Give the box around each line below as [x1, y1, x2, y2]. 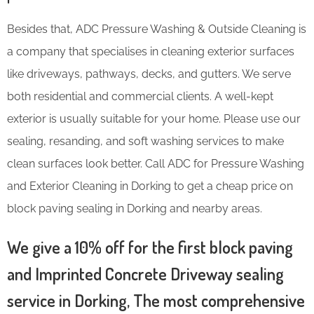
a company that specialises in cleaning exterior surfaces [7, 44, 294, 58]
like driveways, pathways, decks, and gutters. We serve [7, 67, 291, 81]
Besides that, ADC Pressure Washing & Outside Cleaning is [7, 22, 306, 36]
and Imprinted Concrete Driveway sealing [7, 262, 284, 285]
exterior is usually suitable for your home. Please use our [7, 111, 301, 125]
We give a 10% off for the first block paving [7, 235, 293, 258]
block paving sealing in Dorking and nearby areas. [7, 201, 262, 215]
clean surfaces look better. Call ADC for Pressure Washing [7, 156, 304, 170]
